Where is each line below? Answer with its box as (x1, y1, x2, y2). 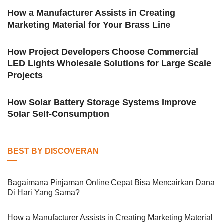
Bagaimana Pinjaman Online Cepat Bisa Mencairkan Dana (7, 178, 215, 187)
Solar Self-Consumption (7, 109, 109, 119)
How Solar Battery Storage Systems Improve (7, 97, 196, 108)
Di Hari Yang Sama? (7, 188, 80, 197)
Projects (7, 70, 43, 81)
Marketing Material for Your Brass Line (7, 20, 170, 30)
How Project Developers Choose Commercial (7, 47, 198, 57)
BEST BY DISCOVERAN (7, 147, 99, 156)
